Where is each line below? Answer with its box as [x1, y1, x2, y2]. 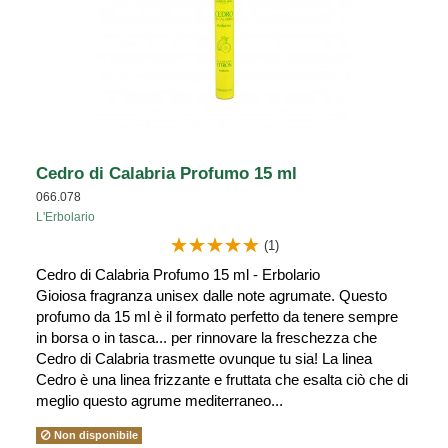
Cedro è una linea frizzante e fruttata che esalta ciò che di [36, 370, 408, 388]
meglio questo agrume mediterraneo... [36, 391, 283, 409]
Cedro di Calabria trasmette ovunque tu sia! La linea [36, 349, 372, 367]
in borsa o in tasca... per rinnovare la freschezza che [36, 328, 377, 346]
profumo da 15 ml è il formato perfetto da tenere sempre [36, 307, 398, 325]
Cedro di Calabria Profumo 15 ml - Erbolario [36, 265, 320, 283]
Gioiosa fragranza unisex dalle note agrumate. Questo [36, 286, 387, 304]
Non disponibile [50, 428, 138, 441]
